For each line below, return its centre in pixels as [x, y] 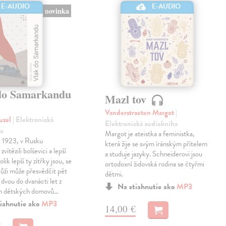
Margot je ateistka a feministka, [150, 133]
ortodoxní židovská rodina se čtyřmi [155, 164]
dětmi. [114, 174]
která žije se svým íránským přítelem [156, 144]
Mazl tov [127, 99]
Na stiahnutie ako [147, 186]
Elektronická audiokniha [142, 123]
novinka [57, 11]
